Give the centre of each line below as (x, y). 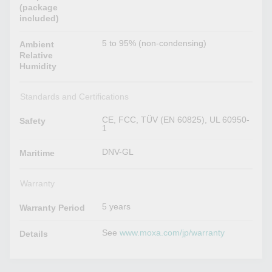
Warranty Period (53, 208)
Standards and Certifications (74, 97)
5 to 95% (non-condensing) (155, 43)
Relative (36, 56)
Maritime (37, 153)
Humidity (38, 66)
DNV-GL (118, 152)
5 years (117, 207)
